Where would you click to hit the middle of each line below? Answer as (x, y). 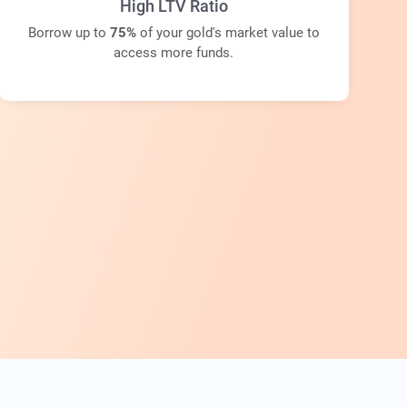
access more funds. (174, 53)
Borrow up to (67, 33)
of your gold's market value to (229, 33)
